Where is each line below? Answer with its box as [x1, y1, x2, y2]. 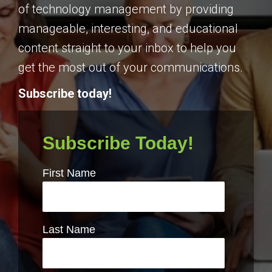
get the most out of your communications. [18, 59, 243, 75]
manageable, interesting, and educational [18, 21, 238, 36]
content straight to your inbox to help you [18, 40, 236, 55]
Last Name [42, 223, 95, 236]
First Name [42, 167, 96, 180]
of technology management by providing [18, 1, 234, 16]
